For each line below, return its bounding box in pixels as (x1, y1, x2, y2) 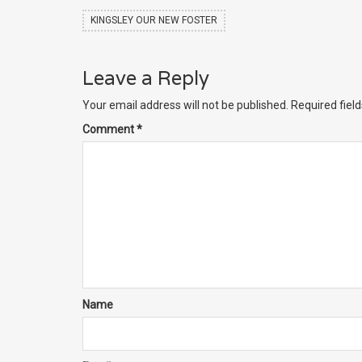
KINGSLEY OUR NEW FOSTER (90, 15, 217, 26)
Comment (82, 123, 137, 136)
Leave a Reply (82, 65, 209, 90)
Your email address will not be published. (82, 99, 288, 112)
